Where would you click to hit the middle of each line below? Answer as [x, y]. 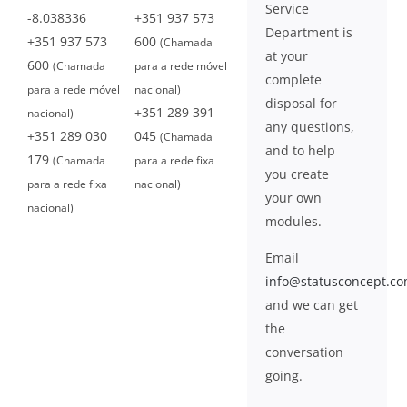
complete [294, 79]
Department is [309, 32]
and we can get [312, 305]
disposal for [302, 103]
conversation [305, 352]
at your [287, 56]
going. [284, 376]
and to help [301, 150]
